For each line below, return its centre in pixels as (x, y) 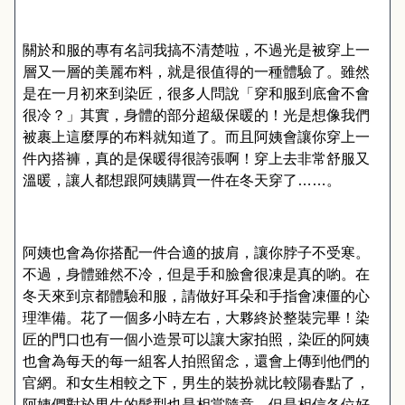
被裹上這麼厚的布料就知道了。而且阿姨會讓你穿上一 (196, 137)
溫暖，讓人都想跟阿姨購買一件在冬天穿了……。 (182, 180)
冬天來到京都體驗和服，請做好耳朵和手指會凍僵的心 (196, 296)
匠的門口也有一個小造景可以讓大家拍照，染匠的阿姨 (196, 339)
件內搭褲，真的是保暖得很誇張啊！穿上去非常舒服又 (196, 159)
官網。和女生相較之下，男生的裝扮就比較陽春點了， (196, 383)
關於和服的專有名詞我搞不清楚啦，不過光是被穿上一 (196, 50)
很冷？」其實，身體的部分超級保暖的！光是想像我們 (196, 115)
